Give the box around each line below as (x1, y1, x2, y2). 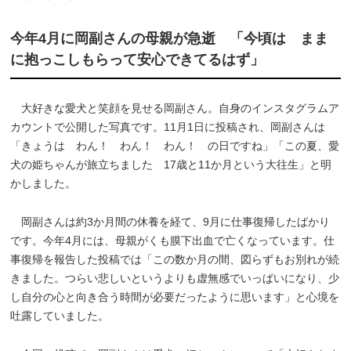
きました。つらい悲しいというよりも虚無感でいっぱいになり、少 (10, 271, 340, 284)
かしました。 (10, 176, 77, 190)
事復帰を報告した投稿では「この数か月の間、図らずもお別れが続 (10, 252, 340, 266)
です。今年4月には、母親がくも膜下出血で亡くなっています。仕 (10, 233, 335, 247)
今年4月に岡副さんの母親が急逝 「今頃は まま (10, 30, 329, 46)
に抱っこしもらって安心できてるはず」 (10, 51, 265, 67)
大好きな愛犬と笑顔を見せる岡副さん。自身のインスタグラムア (10, 101, 340, 114)
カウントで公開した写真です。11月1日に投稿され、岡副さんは (10, 120, 326, 133)
